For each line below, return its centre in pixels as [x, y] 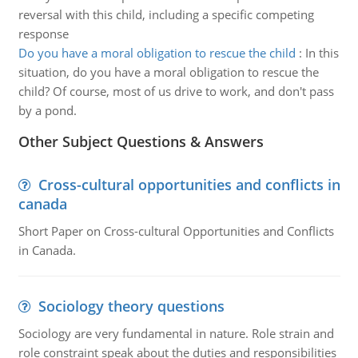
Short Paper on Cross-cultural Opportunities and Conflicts [176, 231]
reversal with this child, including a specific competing [166, 14]
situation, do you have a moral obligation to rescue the [168, 72]
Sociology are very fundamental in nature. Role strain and [176, 333]
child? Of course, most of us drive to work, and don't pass [176, 91]
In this [322, 53]
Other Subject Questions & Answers [141, 141]
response [43, 34]
